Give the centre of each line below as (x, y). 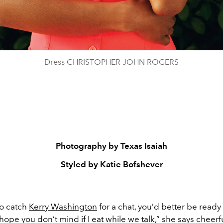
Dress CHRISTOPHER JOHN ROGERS (111, 62)
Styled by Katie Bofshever (111, 165)
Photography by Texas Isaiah (111, 146)
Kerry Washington (63, 207)
